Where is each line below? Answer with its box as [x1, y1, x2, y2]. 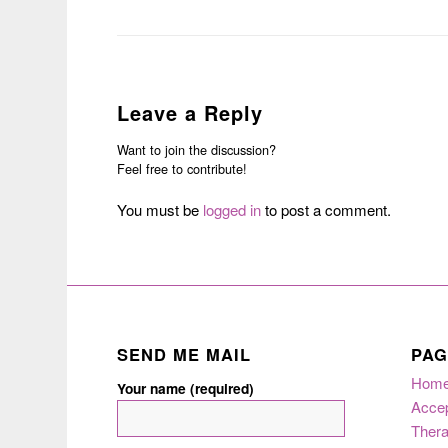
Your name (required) [117, 377, 255, 398]
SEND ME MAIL [117, 341, 252, 366]
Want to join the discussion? [117, 140, 277, 160]
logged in [203, 199, 262, 221]
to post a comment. [261, 199, 392, 221]
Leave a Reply [117, 98, 264, 128]
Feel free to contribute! [117, 159, 248, 179]
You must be [117, 199, 204, 221]
